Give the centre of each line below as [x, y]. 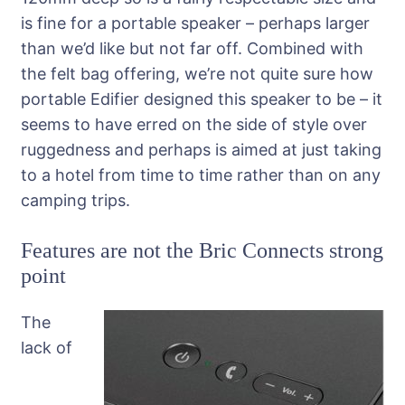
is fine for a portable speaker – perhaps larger [195, 24]
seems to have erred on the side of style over [194, 125]
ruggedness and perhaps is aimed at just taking [201, 150]
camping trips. [75, 201]
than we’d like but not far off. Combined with [192, 49]
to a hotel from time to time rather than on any [201, 175]
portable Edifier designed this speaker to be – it [202, 99]
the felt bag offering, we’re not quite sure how [197, 74]
